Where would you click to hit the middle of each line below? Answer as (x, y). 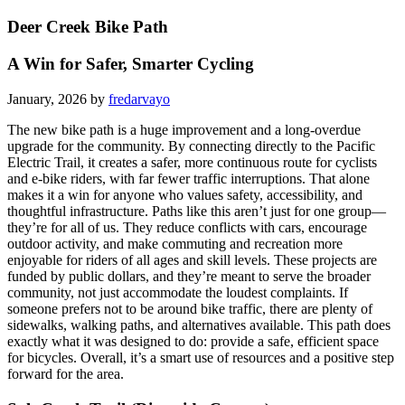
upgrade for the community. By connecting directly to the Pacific (191, 146)
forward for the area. (66, 373)
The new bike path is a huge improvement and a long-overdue (184, 129)
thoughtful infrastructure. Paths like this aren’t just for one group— (197, 211)
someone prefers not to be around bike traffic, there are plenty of (190, 308)
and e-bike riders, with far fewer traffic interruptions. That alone (188, 178)
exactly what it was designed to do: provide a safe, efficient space (193, 341)
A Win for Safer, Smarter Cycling (131, 64)
